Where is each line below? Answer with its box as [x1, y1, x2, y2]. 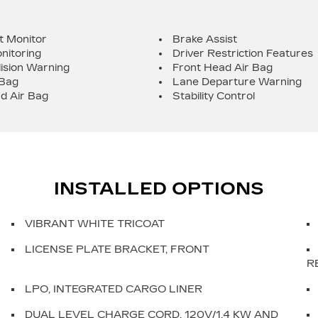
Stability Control [172, 90, 255, 102]
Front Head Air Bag [172, 62, 273, 74]
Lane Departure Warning [172, 76, 302, 88]
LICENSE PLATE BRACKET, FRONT [25, 243, 209, 256]
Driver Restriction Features [172, 48, 313, 60]
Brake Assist [172, 33, 237, 45]
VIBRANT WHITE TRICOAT [25, 218, 165, 230]
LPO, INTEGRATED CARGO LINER [25, 283, 202, 295]
